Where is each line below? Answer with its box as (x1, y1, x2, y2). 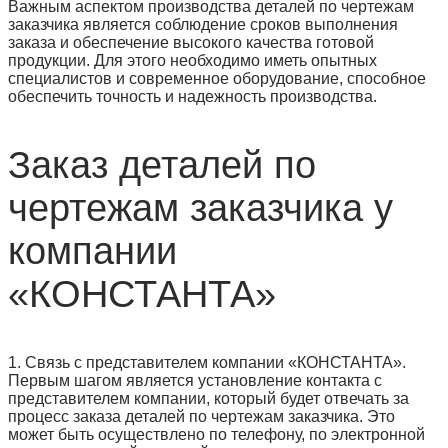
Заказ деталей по (8, 143, 316, 186)
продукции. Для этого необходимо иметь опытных (8, 51, 377, 69)
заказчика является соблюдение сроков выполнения (8, 15, 398, 33)
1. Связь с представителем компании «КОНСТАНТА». (8, 353, 406, 371)
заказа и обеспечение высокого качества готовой (8, 33, 374, 51)
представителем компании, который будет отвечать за (8, 389, 409, 407)
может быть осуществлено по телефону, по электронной (8, 425, 425, 443)
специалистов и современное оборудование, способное (8, 69, 426, 87)
